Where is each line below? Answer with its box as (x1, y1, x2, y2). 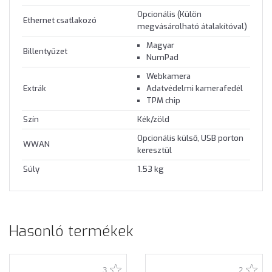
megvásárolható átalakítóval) (137, 21, 247, 32)
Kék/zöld (137, 114, 169, 124)
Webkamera (146, 70, 191, 81)
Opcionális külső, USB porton (137, 132, 243, 143)
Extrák (23, 83, 46, 93)
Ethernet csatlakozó (23, 15, 97, 25)
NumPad (146, 52, 178, 63)
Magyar (146, 39, 174, 50)
